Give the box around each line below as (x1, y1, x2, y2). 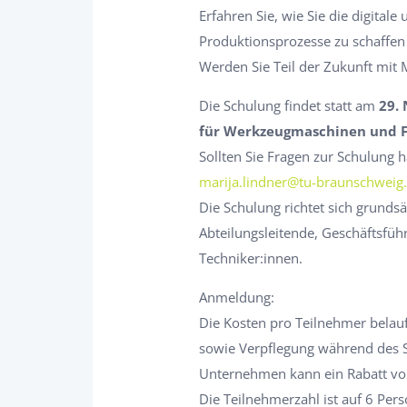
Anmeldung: (199, 288, 274, 307)
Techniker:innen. (199, 249, 303, 268)
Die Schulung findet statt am (199, 96, 379, 115)
